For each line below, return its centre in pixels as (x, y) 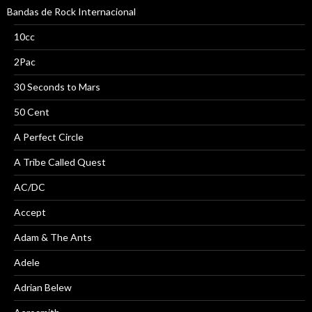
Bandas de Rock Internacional (71, 12)
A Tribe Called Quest (60, 162)
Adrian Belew (43, 288)
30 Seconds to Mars (57, 87)
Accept (30, 212)
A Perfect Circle (49, 137)
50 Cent (32, 112)
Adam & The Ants (53, 237)
